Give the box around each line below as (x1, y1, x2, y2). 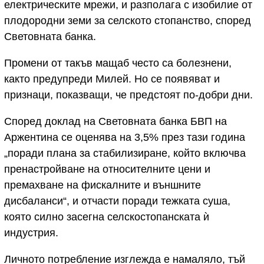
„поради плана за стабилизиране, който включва (4, 147, 246, 160)
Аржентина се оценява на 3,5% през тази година (4, 131, 245, 144)
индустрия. (4, 227, 58, 239)
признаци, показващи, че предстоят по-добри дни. (4, 89, 253, 101)
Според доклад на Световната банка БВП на (4, 115, 227, 128)
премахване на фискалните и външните (4, 179, 201, 192)
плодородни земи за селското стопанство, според (4, 15, 251, 27)
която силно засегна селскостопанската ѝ (4, 211, 209, 223)
